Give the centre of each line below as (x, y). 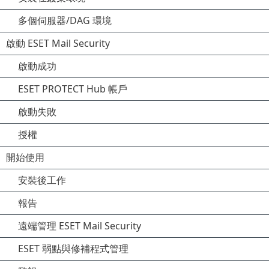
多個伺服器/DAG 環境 (65, 20)
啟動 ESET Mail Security (58, 43)
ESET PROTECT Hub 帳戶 (73, 89)
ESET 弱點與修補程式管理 (73, 249)
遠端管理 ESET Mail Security (80, 226)
